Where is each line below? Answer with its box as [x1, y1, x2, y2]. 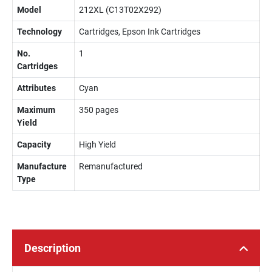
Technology [17, 27, 62, 36]
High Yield [79, 140, 116, 149]
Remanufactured [79, 161, 143, 171]
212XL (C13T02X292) [79, 5, 161, 15]
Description [24, 242, 81, 254]
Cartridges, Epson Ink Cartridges [79, 27, 200, 36]
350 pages [79, 105, 118, 115]
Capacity [17, 140, 51, 149]
